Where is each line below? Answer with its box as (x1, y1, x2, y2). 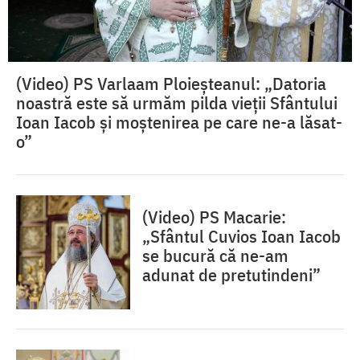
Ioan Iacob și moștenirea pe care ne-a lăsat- (16, 110, 342, 134)
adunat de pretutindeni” (142, 263, 321, 287)
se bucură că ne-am (142, 243, 288, 268)
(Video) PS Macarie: (142, 205, 286, 229)
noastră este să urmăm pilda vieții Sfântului (16, 91, 337, 115)
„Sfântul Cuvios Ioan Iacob (142, 224, 341, 248)
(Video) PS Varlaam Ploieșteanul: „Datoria (16, 72, 326, 96)
